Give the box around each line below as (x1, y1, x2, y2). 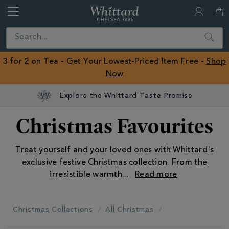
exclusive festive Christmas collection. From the (21, 158, 208, 167)
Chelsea (139, 32, 164, 39)
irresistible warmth (50, 171, 123, 179)
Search (202, 30, 225, 36)
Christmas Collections (13, 207, 93, 214)
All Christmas (105, 207, 154, 214)
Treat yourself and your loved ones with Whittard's (15, 146, 214, 154)
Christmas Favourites (15, 112, 214, 139)
